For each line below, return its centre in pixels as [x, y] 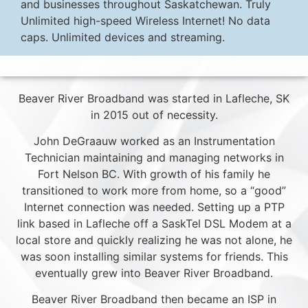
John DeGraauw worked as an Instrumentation [154, 141]
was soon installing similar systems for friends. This [154, 257]
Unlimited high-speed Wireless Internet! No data [145, 21]
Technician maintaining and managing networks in [154, 158]
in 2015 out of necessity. [154, 114]
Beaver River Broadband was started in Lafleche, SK [154, 98]
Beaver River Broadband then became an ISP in [154, 299]
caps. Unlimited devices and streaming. [123, 37]
